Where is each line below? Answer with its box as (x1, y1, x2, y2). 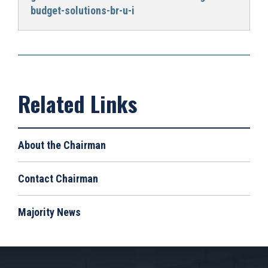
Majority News (18, 206, 81, 218)
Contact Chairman (18, 172, 98, 185)
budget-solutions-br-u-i (31, 4, 135, 17)
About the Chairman (18, 139, 106, 151)
